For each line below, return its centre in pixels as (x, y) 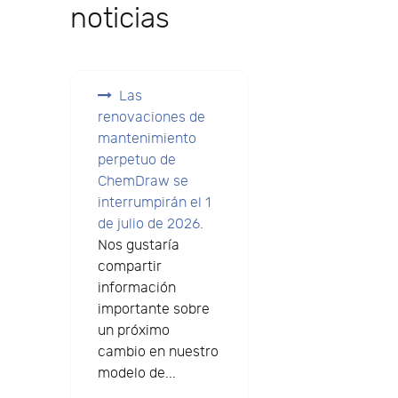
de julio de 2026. (150, 225)
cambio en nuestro (158, 353)
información (136, 289)
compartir (129, 267)
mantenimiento (147, 139)
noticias (119, 19)
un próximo (133, 331)
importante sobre (153, 310)
